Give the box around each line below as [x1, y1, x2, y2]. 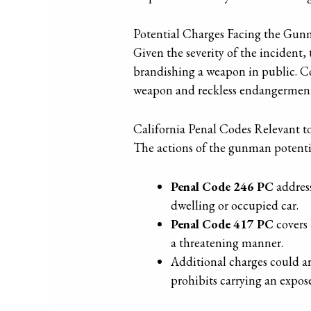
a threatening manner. [171, 234, 284, 251]
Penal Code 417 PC [171, 215, 274, 232]
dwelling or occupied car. [171, 196, 299, 213]
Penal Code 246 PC [171, 178, 274, 194]
